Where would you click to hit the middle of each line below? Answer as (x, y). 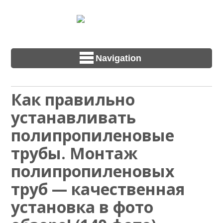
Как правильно (73, 100)
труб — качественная (98, 189)
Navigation (118, 58)
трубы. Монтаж (75, 153)
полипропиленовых (93, 171)
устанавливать (74, 117)
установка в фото (82, 207)
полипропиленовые (93, 135)
